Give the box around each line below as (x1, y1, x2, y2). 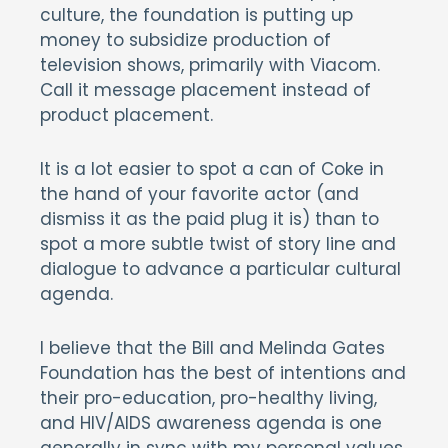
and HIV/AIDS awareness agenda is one (40, 411, 382, 435)
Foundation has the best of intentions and (40, 361, 406, 385)
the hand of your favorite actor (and (40, 182, 359, 206)
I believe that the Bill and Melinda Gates (40, 336, 385, 360)
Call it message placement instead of (40, 78, 371, 102)
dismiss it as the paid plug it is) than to (40, 207, 379, 231)
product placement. (40, 103, 213, 127)
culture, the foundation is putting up (40, 3, 353, 27)
